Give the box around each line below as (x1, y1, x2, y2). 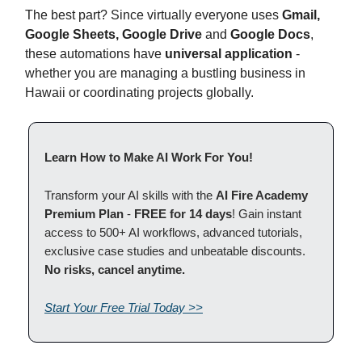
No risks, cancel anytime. (44, 262, 185, 276)
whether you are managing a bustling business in (25, 65, 305, 80)
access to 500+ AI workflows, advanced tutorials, (44, 225, 302, 239)
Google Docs (230, 27, 310, 41)
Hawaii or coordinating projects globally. (25, 85, 254, 99)
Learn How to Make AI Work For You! (44, 149, 253, 164)
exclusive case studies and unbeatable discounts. (44, 243, 305, 258)
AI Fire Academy (216, 187, 308, 202)
